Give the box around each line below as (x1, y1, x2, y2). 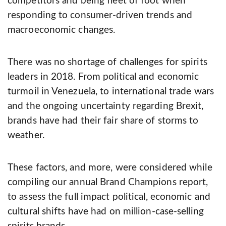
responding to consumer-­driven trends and (8, 11, 193, 21)
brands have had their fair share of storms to (8, 116, 199, 126)
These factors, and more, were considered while (8, 163, 212, 173)
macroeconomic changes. (8, 25, 116, 35)
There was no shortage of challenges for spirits (8, 58, 207, 68)
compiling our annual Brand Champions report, (8, 178, 208, 188)
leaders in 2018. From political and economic (8, 72, 199, 82)
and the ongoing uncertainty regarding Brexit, (8, 101, 204, 111)
